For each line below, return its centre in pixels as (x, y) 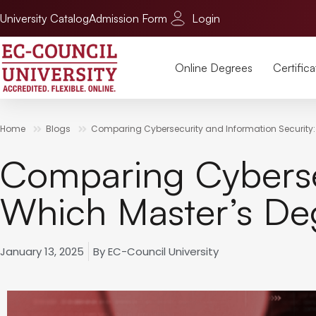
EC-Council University (162, 252)
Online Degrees (214, 68)
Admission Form (128, 18)
